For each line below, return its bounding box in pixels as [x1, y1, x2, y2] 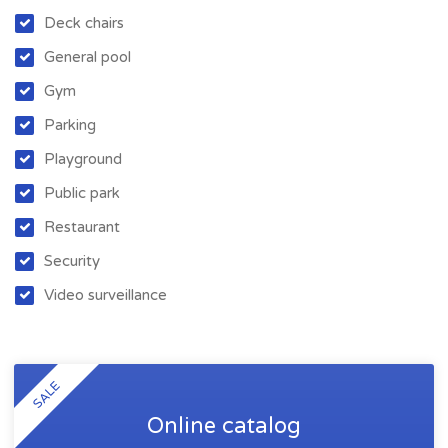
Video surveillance [44, 286, 167, 305]
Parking [44, 116, 96, 135]
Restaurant [44, 218, 120, 237]
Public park [44, 184, 120, 203]
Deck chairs [44, 14, 124, 33]
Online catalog [147, 413, 301, 440]
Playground [44, 150, 122, 169]
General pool [44, 48, 131, 67]
